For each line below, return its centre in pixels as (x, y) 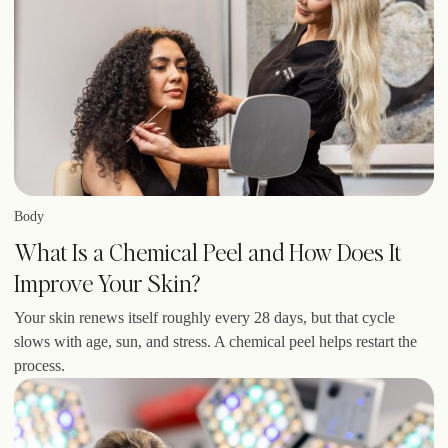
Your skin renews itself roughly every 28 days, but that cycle (204, 317)
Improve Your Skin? (107, 282)
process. (39, 365)
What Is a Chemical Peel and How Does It (207, 251)
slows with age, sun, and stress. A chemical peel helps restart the (215, 341)
